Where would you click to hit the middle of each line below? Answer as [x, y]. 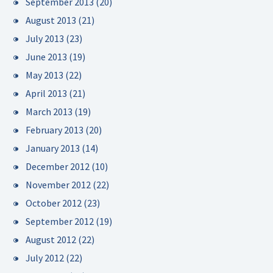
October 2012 [54, 203]
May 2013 [44, 75]
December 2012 [58, 166]
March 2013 [49, 112]
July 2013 [45, 38]
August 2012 [51, 239]
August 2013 [51, 20]
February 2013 [55, 130]
